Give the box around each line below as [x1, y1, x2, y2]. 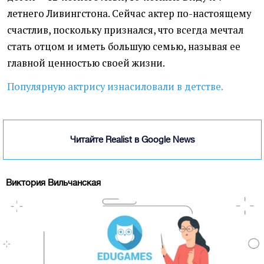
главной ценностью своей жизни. [7, 57, 167, 70]
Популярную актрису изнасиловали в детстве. [7, 80, 223, 94]
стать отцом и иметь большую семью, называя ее [7, 40, 240, 54]
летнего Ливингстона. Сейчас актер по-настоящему [7, 7, 251, 21]
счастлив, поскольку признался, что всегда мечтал [7, 24, 243, 37]
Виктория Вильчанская [6, 177, 101, 188]
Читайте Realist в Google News [70, 134, 195, 145]
